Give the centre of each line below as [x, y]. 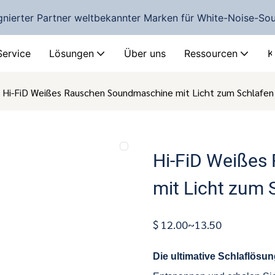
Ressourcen [211, 54]
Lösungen [72, 54]
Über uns [145, 54]
